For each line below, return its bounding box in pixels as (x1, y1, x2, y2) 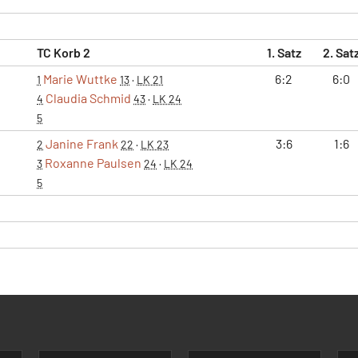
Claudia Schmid (46, 89, 131, 105)
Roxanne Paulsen (45, 154, 141, 170)
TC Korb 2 (37, 44, 90, 60)
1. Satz (266, 44, 301, 60)
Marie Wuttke (43, 70, 117, 86)
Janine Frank (46, 135, 118, 151)
